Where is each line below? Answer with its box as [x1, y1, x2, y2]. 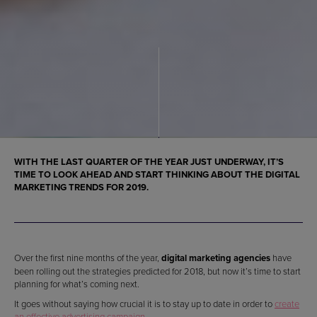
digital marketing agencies [161, 251, 270, 265]
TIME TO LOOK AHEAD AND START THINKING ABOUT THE [14, 168, 265, 182]
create [275, 297, 299, 311]
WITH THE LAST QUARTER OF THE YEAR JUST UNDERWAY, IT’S [14, 155, 284, 169]
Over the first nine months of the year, [14, 251, 161, 265]
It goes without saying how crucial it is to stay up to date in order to [14, 297, 275, 311]
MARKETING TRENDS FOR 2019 [14, 180, 146, 195]
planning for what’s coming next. [14, 277, 139, 291]
